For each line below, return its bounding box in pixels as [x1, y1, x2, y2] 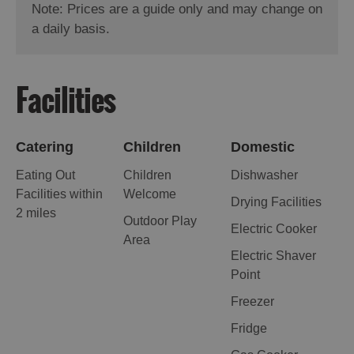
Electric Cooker [230, 222, 317, 236]
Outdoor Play [122, 214, 197, 228]
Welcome [122, 187, 176, 201]
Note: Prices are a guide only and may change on [32, 2, 322, 17]
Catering [16, 139, 73, 156]
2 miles [16, 206, 56, 220]
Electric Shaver [230, 249, 316, 263]
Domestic [230, 139, 295, 156]
